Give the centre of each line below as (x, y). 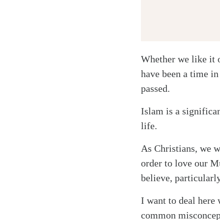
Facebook (69, 112)
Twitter (65, 96)
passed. (155, 88)
